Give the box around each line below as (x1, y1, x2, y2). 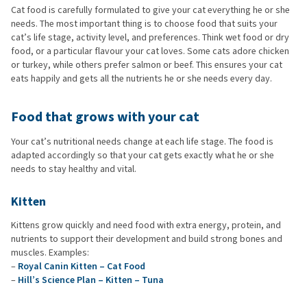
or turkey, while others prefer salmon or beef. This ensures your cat (11, 58, 282, 71)
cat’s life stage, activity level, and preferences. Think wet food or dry (11, 30, 289, 44)
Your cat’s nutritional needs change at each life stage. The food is (11, 134, 273, 148)
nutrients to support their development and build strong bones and (11, 232, 282, 245)
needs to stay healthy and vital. (11, 162, 136, 175)
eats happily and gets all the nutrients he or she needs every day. (11, 71, 272, 85)
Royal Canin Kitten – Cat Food (18, 259, 145, 273)
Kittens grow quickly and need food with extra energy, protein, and (11, 218, 281, 232)
